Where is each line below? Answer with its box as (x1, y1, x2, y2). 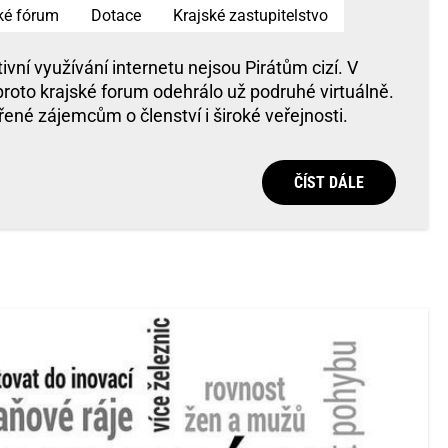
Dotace (91, 6, 141, 25)
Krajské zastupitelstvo (173, 6, 328, 25)
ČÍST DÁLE (294, 172, 364, 192)
